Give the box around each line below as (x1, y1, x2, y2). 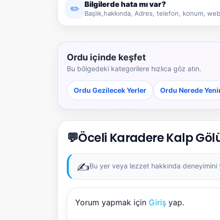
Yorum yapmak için (75, 197, 149, 207)
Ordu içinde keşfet (67, 52, 146, 62)
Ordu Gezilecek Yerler (74, 85, 146, 94)
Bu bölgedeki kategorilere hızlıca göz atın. (67, 64, 201, 73)
